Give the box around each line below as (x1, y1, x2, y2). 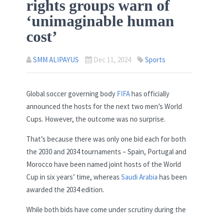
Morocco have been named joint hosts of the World (26, 160, 181, 169)
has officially (130, 89, 169, 99)
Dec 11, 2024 (92, 55, 132, 65)
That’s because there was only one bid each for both (26, 134, 186, 144)
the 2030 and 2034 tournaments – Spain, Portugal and (26, 147, 186, 157)
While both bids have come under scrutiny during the (26, 205, 186, 215)
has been (158, 172, 187, 182)
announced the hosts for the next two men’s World (26, 102, 182, 111)
